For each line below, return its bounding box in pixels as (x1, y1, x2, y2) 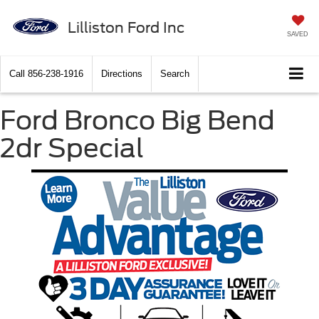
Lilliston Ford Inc (68, 19, 184, 36)
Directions (101, 68, 142, 79)
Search (160, 68, 189, 79)
